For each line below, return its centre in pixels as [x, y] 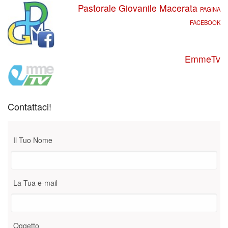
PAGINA [210, 9]
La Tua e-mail [35, 182]
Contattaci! [30, 106]
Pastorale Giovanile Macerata [139, 8]
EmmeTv [202, 59]
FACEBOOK [205, 22]
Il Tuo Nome [33, 140]
